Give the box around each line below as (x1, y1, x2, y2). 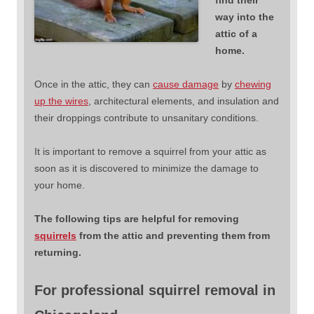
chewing (235, 78, 271, 90)
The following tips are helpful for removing (34, 212, 239, 224)
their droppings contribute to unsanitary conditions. (34, 111, 259, 123)
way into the (215, 11, 274, 22)
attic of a (215, 27, 257, 39)
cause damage (153, 78, 219, 90)
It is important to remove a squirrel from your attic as (34, 145, 266, 157)
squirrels (34, 229, 76, 241)
